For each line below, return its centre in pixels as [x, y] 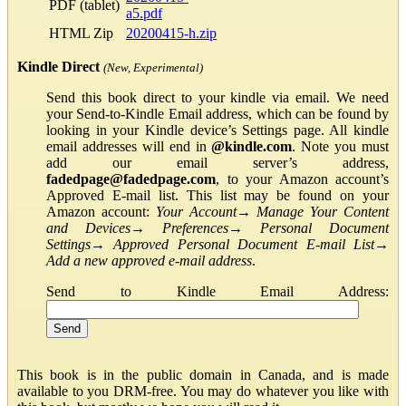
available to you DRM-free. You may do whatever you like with [203, 391]
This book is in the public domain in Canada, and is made [203, 374]
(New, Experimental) [153, 67]
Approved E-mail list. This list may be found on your [217, 195]
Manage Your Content [323, 211]
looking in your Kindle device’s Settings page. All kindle [217, 130]
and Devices [88, 227]
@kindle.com [252, 146]
